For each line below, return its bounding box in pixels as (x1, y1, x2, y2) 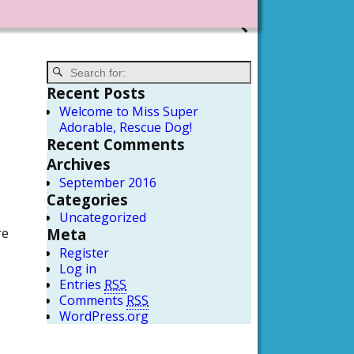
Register (59, 244, 109, 262)
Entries (59, 276, 104, 294)
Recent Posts (47, 82, 145, 103)
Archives (47, 153, 111, 174)
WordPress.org (59, 307, 149, 326)
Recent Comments (47, 134, 185, 154)
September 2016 (59, 173, 156, 191)
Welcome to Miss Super (59, 102, 198, 120)
